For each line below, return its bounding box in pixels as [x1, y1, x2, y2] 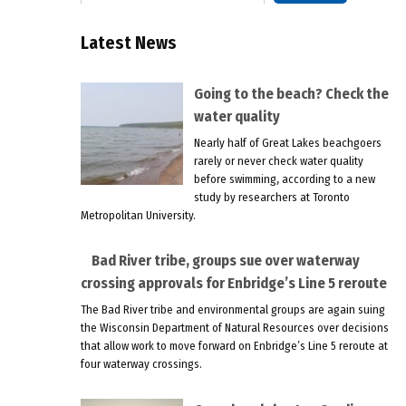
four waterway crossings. [80, 356, 202, 371]
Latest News [80, 33, 177, 54]
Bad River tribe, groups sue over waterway [91, 252, 360, 270]
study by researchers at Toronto [193, 189, 350, 204]
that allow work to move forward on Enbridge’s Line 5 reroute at [80, 338, 388, 353]
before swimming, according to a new [193, 171, 375, 186]
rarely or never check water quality [193, 153, 363, 168]
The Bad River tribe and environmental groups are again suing [80, 302, 385, 316]
